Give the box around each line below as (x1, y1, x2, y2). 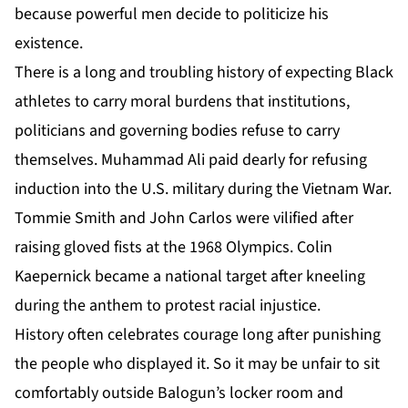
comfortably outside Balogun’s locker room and (15, 381, 343, 404)
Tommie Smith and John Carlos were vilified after (15, 206, 353, 229)
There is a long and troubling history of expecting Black (15, 60, 393, 84)
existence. (15, 31, 83, 55)
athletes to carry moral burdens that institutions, (15, 89, 350, 113)
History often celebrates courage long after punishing (15, 322, 381, 346)
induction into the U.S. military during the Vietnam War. (15, 177, 392, 200)
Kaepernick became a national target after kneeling (15, 264, 365, 288)
